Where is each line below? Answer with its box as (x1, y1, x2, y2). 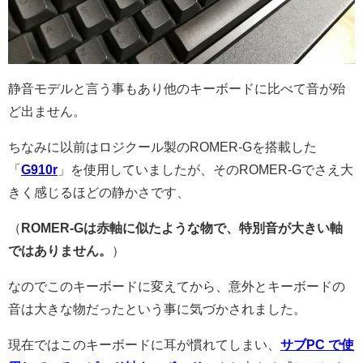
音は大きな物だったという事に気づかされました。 (8, 302, 306, 316)
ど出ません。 (8, 105, 86, 118)
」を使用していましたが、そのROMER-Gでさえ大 (58, 163, 353, 177)
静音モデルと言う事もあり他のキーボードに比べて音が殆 (8, 82, 345, 96)
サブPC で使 (280, 338, 354, 352)
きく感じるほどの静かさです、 (8, 186, 190, 199)
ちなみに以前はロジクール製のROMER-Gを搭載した (8, 140, 317, 154)
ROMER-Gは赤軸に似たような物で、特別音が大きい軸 (21, 221, 343, 235)
